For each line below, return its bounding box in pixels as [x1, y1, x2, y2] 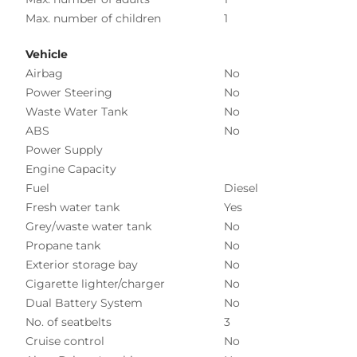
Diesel [224, 180, 258, 195]
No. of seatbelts [25, 314, 112, 329]
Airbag [25, 65, 63, 80]
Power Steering [25, 84, 112, 100]
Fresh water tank [25, 199, 120, 214]
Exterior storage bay [25, 257, 138, 272]
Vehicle [25, 46, 68, 61]
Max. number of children [25, 10, 161, 25]
